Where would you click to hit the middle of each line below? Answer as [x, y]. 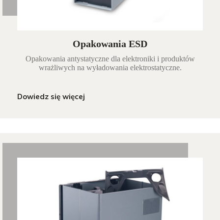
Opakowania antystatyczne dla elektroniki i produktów [110, 59]
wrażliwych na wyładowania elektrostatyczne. [110, 68]
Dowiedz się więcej [51, 97]
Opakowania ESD [110, 44]
